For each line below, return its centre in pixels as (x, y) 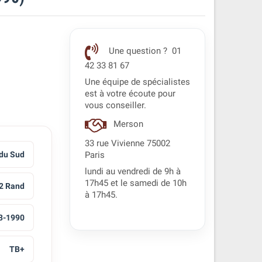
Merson (128, 125)
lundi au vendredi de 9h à (132, 172)
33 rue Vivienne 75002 (127, 144)
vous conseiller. (115, 106)
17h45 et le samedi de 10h (135, 183)
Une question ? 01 (144, 51)
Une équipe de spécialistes (137, 82)
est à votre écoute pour (130, 94)
